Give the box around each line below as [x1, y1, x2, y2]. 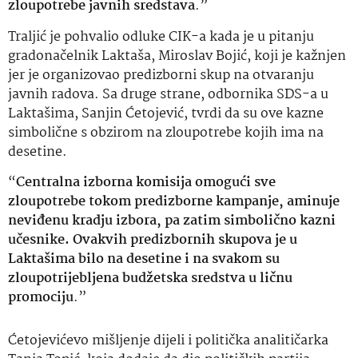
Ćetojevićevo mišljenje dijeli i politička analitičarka [8, 329, 328, 352]
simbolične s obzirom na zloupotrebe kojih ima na [8, 121, 324, 144]
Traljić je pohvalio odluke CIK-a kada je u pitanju [8, 26, 314, 48]
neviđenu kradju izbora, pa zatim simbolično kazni [8, 210, 336, 233]
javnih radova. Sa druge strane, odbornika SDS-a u [8, 83, 328, 105]
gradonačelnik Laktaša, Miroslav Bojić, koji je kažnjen [8, 45, 346, 67]
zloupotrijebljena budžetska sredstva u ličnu [8, 268, 292, 290]
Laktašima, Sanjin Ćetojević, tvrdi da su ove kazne [8, 102, 324, 125]
